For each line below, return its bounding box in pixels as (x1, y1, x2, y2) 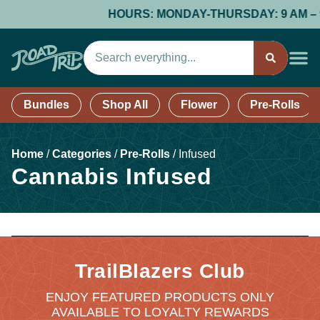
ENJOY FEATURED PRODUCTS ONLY (46, 290, 274, 304)
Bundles (24, 99, 69, 111)
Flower (181, 99, 217, 111)
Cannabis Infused (11, 164, 212, 189)
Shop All (102, 99, 148, 111)
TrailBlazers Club (75, 260, 245, 282)
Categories (52, 148, 111, 160)
